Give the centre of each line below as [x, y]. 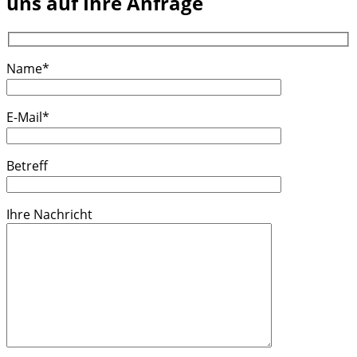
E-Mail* [28, 118]
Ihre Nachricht [49, 215]
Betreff [27, 166]
